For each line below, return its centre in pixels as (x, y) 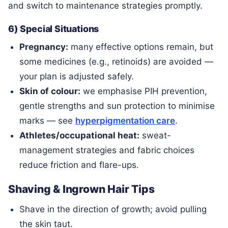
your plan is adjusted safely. (77, 76)
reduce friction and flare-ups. (79, 165)
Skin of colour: (50, 91)
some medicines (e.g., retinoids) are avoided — (117, 61)
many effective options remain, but (141, 47)
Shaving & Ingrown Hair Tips (81, 189)
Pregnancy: (44, 47)
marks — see (48, 120)
